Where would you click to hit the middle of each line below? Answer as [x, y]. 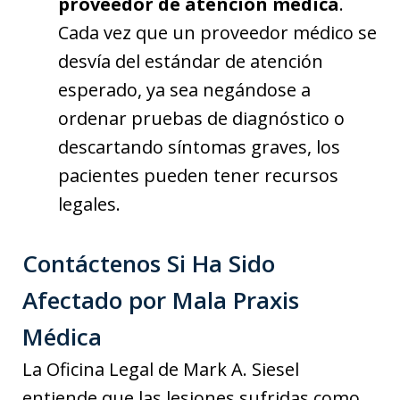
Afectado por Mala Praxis [161, 300]
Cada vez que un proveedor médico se [217, 32]
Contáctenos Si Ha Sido [149, 263]
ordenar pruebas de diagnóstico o [201, 118]
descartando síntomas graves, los [199, 146]
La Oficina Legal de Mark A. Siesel [161, 369]
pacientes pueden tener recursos [198, 175]
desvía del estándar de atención [191, 61]
